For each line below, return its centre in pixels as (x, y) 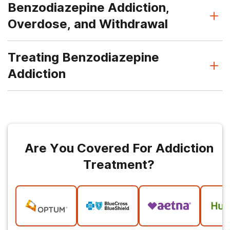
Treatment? (119, 164)
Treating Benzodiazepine (83, 57)
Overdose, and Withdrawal (88, 24)
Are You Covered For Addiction (119, 148)
